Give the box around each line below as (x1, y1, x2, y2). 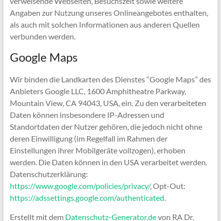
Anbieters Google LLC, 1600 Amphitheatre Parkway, (9, 86, 186, 96)
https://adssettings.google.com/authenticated (9, 193, 164, 202)
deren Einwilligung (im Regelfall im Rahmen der (9, 134, 168, 143)
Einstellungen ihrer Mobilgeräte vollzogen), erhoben (9, 146, 185, 155)
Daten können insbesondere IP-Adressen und (9, 110, 164, 119)
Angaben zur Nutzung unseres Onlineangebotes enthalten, (9, 8, 208, 17)
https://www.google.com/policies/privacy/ (9, 181, 150, 190)
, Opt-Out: (149, 181, 185, 190)
